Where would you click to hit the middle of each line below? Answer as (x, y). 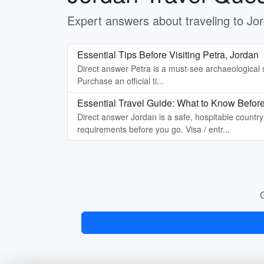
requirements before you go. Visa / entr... (154, 129)
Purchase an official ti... (121, 81)
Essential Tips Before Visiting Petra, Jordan (168, 55)
